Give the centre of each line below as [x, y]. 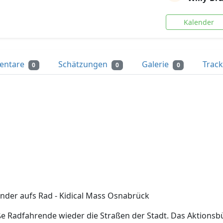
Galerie [156, 64]
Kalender [199, 22]
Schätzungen [84, 64]
